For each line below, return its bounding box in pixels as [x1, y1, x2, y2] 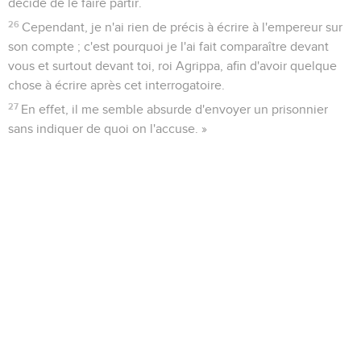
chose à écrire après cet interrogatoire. [8, 78, 225, 92]
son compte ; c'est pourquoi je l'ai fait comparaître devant [8, 39, 329, 53]
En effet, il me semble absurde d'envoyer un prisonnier [21, 102, 329, 116]
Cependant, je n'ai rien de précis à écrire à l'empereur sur [22, 20, 343, 34]
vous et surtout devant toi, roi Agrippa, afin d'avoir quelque [8, 59, 337, 73]
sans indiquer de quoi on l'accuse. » [8, 122, 207, 135]
